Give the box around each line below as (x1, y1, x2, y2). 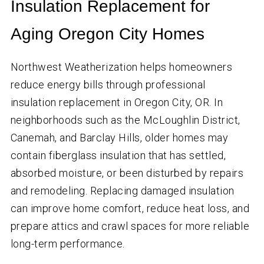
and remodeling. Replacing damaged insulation (10, 184, 235, 197)
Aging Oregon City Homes (10, 25, 204, 44)
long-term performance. (10, 237, 125, 250)
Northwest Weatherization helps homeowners (10, 61, 233, 74)
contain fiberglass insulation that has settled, (10, 149, 226, 162)
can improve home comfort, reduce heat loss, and (10, 202, 250, 215)
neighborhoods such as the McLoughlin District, (10, 114, 240, 127)
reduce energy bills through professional (10, 78, 206, 91)
